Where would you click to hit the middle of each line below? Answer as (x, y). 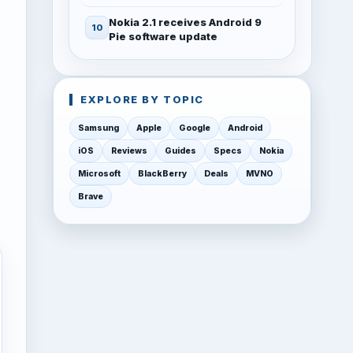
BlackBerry (162, 174)
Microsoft (99, 174)
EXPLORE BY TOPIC (142, 99)
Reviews (129, 151)
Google (195, 128)
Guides (180, 151)
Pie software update (163, 36)
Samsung (98, 128)
